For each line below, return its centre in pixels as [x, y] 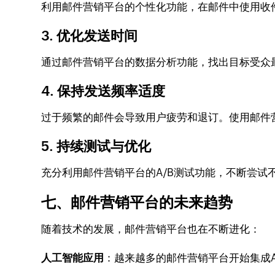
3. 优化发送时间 [90, 36]
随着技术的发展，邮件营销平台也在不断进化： [151, 229]
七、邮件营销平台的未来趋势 [137, 202]
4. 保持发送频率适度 [103, 91]
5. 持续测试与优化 [96, 146]
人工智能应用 [73, 258]
